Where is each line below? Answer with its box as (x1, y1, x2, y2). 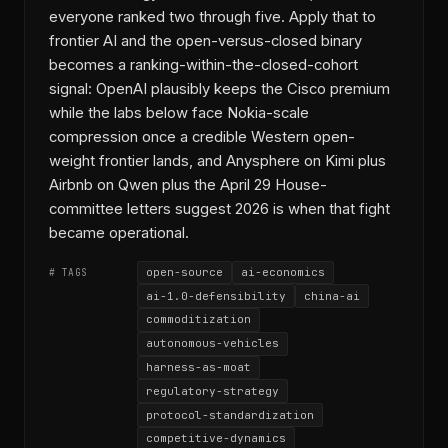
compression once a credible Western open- (49, 127, 355, 146)
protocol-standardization (146, 407, 314, 422)
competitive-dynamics (146, 431, 286, 446)
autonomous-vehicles (146, 336, 279, 351)
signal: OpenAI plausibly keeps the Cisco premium (49, 79, 390, 98)
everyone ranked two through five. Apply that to (49, 7, 376, 26)
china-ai (304, 288, 360, 303)
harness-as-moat (146, 360, 251, 375)
